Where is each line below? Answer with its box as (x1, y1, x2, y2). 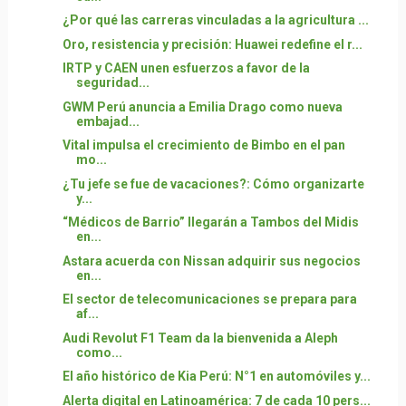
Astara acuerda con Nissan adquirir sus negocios (62, 253, 361, 268)
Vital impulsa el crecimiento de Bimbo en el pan (62, 138, 345, 152)
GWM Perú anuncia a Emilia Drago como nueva (62, 99, 343, 114)
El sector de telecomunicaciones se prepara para (62, 292, 357, 306)
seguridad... (75, 75, 150, 90)
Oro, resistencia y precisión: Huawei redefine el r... (62, 36, 362, 52)
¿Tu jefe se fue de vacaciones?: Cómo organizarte (62, 176, 364, 191)
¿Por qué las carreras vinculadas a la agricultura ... (62, 13, 369, 27)
